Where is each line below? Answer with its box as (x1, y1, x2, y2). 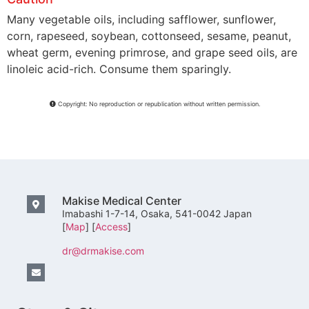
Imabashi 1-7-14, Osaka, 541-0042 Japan (62, 208, 252, 220)
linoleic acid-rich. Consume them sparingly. (7, 61, 231, 76)
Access (95, 220, 128, 232)
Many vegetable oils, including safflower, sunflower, (7, 12, 276, 26)
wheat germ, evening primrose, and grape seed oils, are (7, 45, 297, 59)
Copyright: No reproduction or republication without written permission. (55, 99, 260, 108)
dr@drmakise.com (62, 245, 145, 257)
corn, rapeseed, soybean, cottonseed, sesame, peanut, (7, 28, 291, 43)
